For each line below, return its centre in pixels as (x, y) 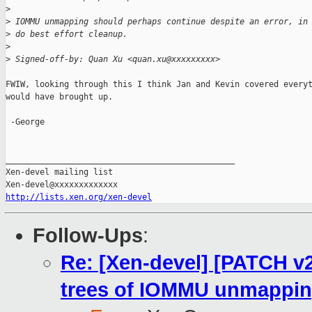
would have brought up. (59, 97)
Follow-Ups (88, 236)
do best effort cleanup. (69, 34)
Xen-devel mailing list (59, 172)
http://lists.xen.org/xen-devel (79, 197)
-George (25, 122)
